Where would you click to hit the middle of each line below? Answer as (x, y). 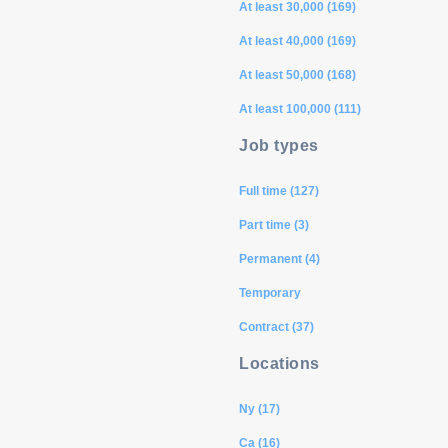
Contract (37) (276, 327)
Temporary (270, 293)
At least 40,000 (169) (297, 41)
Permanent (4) (279, 259)
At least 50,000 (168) (297, 75)
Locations (279, 363)
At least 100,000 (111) (300, 109)
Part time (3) (274, 225)
